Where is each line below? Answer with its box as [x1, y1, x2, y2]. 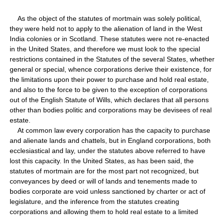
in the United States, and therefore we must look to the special [10, 45, 200, 53]
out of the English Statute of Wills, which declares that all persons [10, 95, 209, 104]
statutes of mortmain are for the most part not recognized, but [10, 167, 199, 175]
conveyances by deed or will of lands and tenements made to [10, 177, 197, 185]
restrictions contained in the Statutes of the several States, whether [10, 55, 215, 63]
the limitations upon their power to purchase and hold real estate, [10, 75, 209, 83]
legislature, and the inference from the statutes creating [10, 197, 179, 205]
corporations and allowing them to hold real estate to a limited [10, 207, 198, 216]
